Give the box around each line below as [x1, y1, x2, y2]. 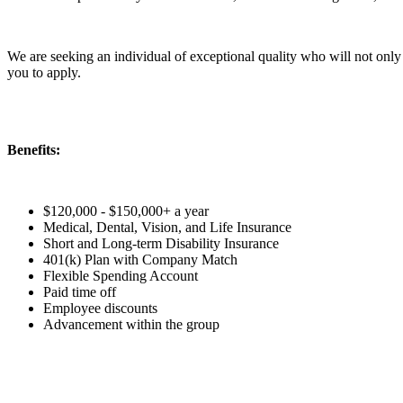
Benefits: [7, 141, 60, 157]
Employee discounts [43, 300, 157, 316]
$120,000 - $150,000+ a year [43, 202, 209, 219]
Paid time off [43, 283, 116, 300]
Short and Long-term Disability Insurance [43, 235, 279, 251]
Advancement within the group [43, 316, 223, 332]
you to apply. [7, 64, 81, 80]
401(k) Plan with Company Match [43, 251, 237, 267]
